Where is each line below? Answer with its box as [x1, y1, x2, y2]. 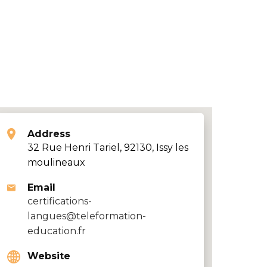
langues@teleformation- [27, 210, 146, 222]
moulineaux [27, 157, 85, 168]
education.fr [27, 225, 86, 237]
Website [27, 250, 70, 262]
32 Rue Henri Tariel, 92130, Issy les [27, 142, 188, 153]
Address [27, 128, 70, 139]
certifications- [27, 195, 92, 207]
